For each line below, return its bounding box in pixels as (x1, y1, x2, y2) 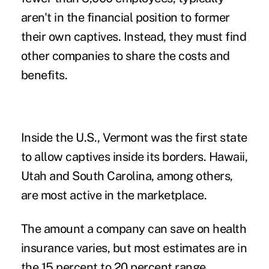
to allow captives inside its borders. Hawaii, (20, 149, 248, 164)
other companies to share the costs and (20, 48, 230, 63)
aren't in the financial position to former (20, 10, 230, 25)
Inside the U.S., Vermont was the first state (20, 130, 247, 145)
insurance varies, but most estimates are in (20, 240, 247, 255)
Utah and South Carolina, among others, (20, 168, 233, 183)
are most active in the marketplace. (20, 187, 207, 202)
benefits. (20, 67, 68, 82)
